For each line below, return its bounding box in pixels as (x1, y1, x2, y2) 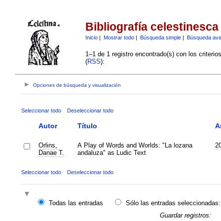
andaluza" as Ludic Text (77, 148, 146, 156)
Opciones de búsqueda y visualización (33, 82, 121, 88)
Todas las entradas (48, 199, 103, 207)
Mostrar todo (103, 34, 134, 40)
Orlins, (38, 141, 57, 149)
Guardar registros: (159, 211, 211, 219)
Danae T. (38, 148, 64, 156)
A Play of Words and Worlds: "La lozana (77, 141, 192, 149)
